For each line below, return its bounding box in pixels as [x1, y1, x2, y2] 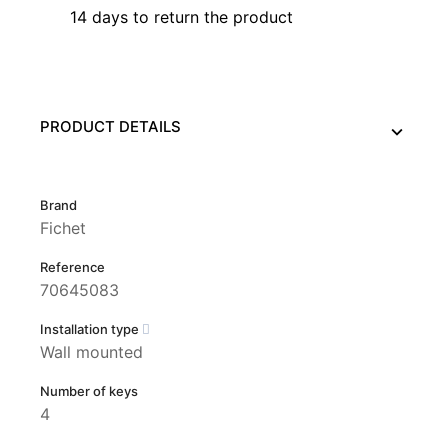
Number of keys [40, 383, 138, 400]
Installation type [40, 321, 142, 338]
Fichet [40, 218, 86, 239]
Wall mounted [40, 342, 143, 363]
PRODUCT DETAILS [40, 117, 181, 137]
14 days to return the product [70, 6, 293, 27]
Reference [40, 259, 105, 276]
